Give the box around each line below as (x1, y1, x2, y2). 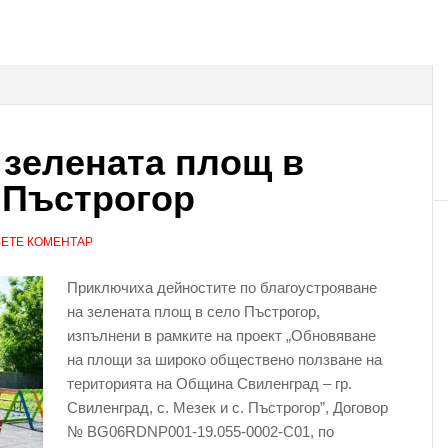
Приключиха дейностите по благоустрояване (67, 279, 377, 296)
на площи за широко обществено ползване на (67, 351, 382, 368)
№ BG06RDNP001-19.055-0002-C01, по (67, 423, 334, 440)
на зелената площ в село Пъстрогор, (67, 303, 320, 320)
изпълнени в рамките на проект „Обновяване (67, 327, 376, 344)
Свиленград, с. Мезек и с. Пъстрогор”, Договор (67, 399, 388, 416)
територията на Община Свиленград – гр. (67, 375, 352, 392)
